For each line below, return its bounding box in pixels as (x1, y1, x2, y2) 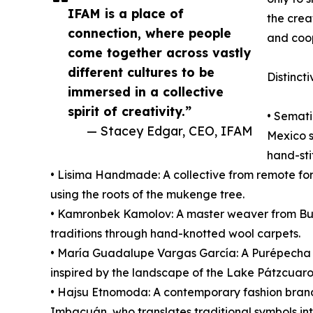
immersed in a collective (68, 84, 224, 100)
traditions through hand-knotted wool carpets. (50, 226, 300, 241)
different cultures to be (68, 64, 214, 80)
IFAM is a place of (68, 6, 184, 22)
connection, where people (68, 25, 231, 41)
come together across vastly (68, 45, 251, 61)
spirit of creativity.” (68, 103, 191, 119)
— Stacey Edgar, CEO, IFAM (87, 123, 253, 139)
